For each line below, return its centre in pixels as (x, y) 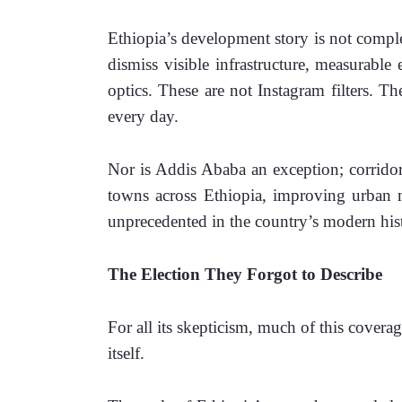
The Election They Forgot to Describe (245, 275)
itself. (126, 354)
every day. (143, 117)
